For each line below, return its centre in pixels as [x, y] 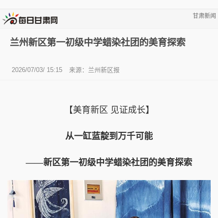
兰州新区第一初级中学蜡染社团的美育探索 [98, 42]
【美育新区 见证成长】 [109, 110]
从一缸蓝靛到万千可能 [109, 136]
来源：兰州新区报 [94, 70]
